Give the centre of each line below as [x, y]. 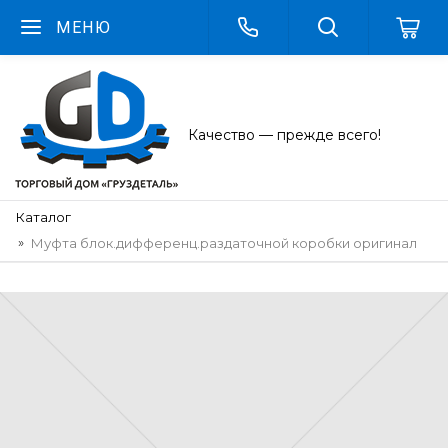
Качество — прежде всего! [284, 135]
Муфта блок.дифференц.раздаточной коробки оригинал [224, 243]
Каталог [43, 217]
